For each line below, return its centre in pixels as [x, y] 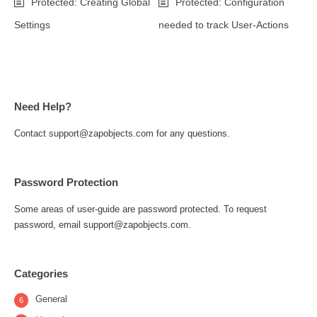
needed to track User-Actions [224, 25]
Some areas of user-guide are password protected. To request [140, 209]
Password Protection [66, 182]
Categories [41, 273]
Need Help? [43, 106]
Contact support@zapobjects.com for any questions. [122, 133]
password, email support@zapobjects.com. [103, 225]
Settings [32, 25]
